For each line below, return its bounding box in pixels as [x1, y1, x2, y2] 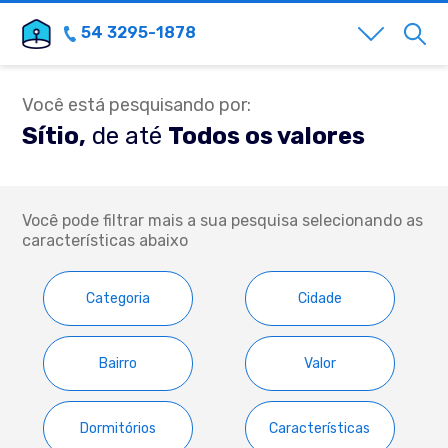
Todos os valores [168, 122, 366, 150]
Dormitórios [80, 419, 157, 437]
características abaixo [22, 231, 189, 250]
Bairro [99, 354, 138, 372]
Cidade [297, 289, 342, 307]
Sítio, [22, 122, 87, 150]
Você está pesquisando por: [22, 94, 252, 116]
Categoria [86, 289, 151, 307]
